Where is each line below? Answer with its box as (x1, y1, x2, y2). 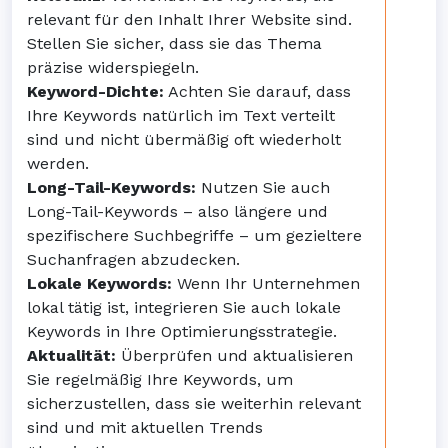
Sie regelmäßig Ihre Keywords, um (27, 370, 293, 389)
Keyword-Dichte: (27, 82, 164, 101)
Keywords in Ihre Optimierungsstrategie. (27, 322, 337, 341)
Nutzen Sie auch (196, 178, 330, 197)
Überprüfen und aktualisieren (116, 346, 353, 365)
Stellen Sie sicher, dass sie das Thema (27, 34, 322, 53)
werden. (27, 154, 89, 173)
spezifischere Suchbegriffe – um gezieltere (27, 226, 362, 245)
